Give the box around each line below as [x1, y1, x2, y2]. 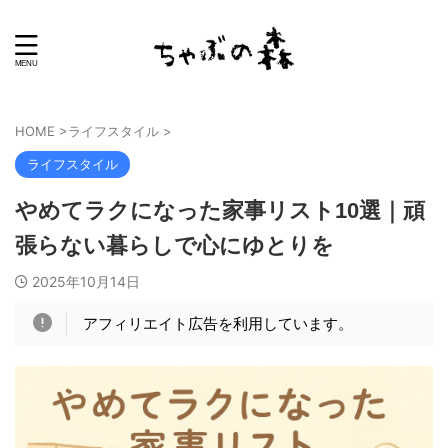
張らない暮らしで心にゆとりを [15, 233, 334, 258]
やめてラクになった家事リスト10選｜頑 [15, 198, 425, 223]
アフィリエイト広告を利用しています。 [82, 314, 353, 333]
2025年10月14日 [32, 273, 140, 290]
